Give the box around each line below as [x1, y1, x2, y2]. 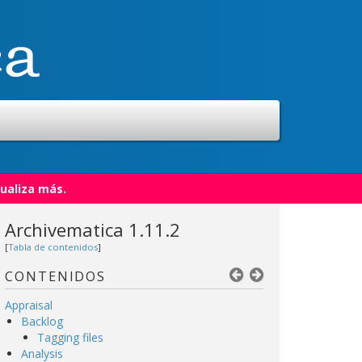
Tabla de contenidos [8, 241, 98, 253]
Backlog [21, 314, 63, 329]
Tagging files [37, 330, 103, 345]
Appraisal [5, 297, 53, 313]
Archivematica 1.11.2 [5, 217, 180, 242]
